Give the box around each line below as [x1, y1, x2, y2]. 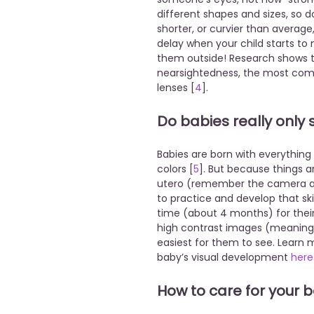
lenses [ [157, 81, 195, 95]
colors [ [157, 162, 193, 177]
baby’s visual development [157, 250, 291, 265]
